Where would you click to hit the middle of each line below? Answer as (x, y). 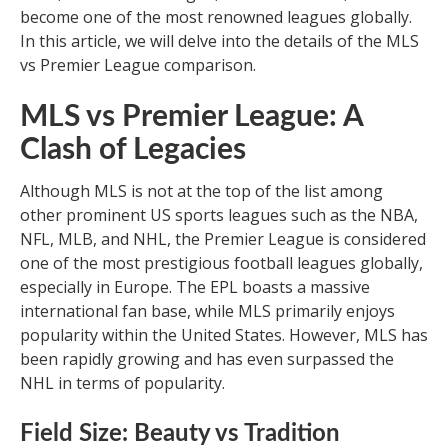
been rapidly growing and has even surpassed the (207, 358)
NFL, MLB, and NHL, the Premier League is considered (223, 238)
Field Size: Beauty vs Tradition (180, 433)
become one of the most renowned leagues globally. (216, 16)
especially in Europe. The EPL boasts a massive (195, 286)
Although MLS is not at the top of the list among (201, 190)
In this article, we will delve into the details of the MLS (219, 40)
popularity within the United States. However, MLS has (224, 334)
